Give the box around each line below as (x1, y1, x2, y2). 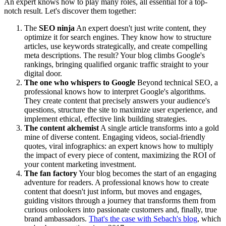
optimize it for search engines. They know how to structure (24, 32, 211, 41)
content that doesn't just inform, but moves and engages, (24, 187, 202, 196)
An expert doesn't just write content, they (75, 23, 206, 32)
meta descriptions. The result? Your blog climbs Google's (24, 50, 205, 60)
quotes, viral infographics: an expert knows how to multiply (24, 141, 213, 150)
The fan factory (24, 168, 77, 178)
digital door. (24, 69, 62, 78)
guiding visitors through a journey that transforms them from (24, 196, 215, 205)
